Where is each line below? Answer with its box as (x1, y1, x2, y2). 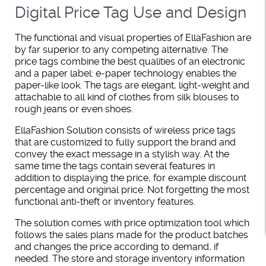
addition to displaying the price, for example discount (15, 172, 246, 184)
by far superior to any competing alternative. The (15, 44, 228, 56)
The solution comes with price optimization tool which (15, 217, 249, 229)
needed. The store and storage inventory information (15, 253, 245, 265)
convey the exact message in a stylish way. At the (15, 148, 229, 160)
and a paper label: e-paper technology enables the (15, 68, 236, 80)
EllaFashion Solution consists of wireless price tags (15, 125, 236, 137)
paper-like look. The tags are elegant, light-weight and (15, 80, 249, 91)
